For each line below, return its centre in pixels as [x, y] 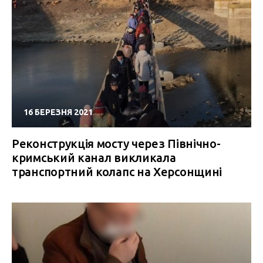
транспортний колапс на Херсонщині [117, 172]
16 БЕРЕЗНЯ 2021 [58, 112]
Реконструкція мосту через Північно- [116, 144]
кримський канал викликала [94, 158]
